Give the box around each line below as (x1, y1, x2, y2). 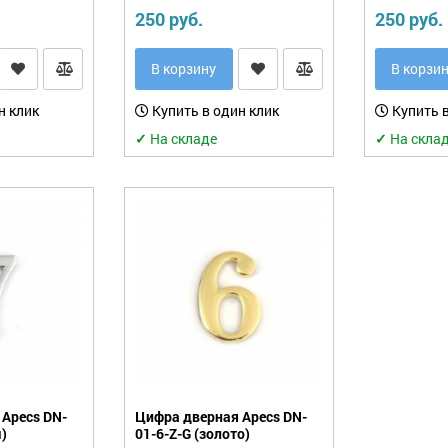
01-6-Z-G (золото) (134, 423, 250, 443)
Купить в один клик (148, 100, 279, 120)
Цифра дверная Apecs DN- (134, 406, 307, 426)
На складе (146, 128, 217, 148)
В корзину (151, 58, 217, 78)
